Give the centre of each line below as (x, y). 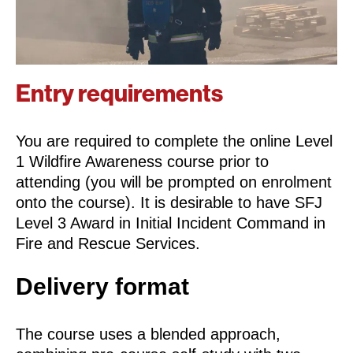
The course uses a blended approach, (148, 334)
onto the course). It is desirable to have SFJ (169, 203)
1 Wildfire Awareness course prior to (142, 162)
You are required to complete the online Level (174, 141)
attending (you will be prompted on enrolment (174, 182)
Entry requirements (119, 94)
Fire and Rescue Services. (108, 244)
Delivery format (102, 287)
